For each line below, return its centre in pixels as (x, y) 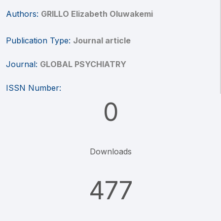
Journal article (102, 40)
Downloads (110, 151)
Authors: (23, 14)
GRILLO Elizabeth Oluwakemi (97, 14)
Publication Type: (39, 40)
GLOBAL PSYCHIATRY (83, 64)
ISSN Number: (34, 88)
